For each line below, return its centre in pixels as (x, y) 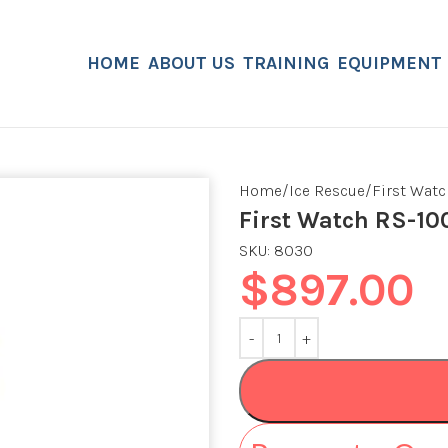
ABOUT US (191, 63)
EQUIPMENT (389, 63)
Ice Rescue (327, 190)
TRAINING (286, 63)
